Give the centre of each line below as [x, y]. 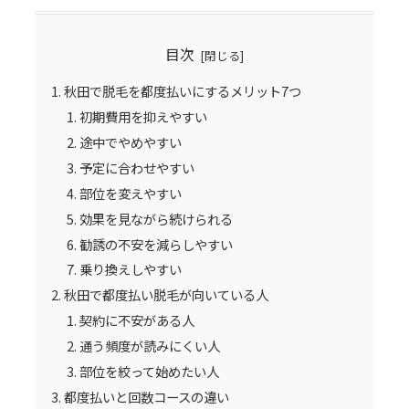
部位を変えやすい [131, 193]
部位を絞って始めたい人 [150, 371]
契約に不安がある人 [137, 320]
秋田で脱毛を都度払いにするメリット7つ [182, 91]
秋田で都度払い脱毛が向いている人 [166, 295]
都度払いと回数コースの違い [146, 396]
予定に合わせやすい [137, 167]
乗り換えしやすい [131, 269]
